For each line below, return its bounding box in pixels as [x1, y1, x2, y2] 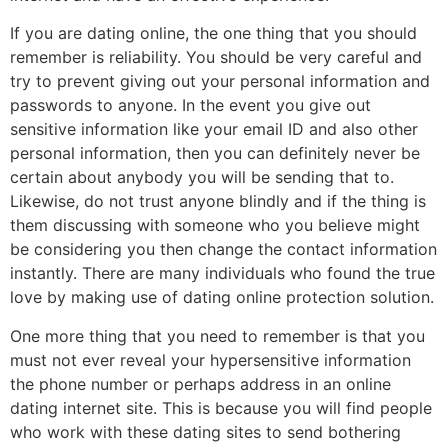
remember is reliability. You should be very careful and [10, 47, 422, 68]
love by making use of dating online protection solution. [10, 287, 434, 308]
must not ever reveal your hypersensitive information [10, 349, 411, 370]
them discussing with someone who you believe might [10, 215, 420, 236]
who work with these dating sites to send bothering [10, 421, 401, 442]
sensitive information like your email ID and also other [10, 119, 418, 140]
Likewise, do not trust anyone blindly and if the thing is [10, 191, 426, 212]
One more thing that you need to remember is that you [10, 325, 425, 346]
